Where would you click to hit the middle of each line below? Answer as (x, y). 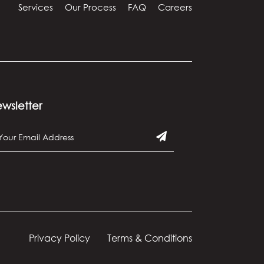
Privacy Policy (60, 238)
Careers (175, 7)
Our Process (90, 7)
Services (36, 7)
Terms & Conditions (150, 238)
